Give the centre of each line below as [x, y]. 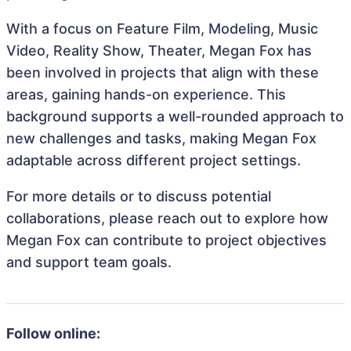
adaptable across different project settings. [154, 160]
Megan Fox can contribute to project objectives [166, 240]
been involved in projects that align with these [163, 72]
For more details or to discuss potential [139, 196]
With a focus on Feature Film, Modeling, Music [162, 29]
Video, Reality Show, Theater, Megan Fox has [159, 51]
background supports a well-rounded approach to [175, 116]
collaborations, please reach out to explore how [167, 218]
